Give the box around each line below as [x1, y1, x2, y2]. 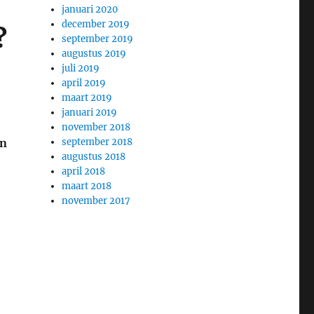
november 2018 [62, 121, 131, 134]
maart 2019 [62, 92, 113, 104]
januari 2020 [62, 4, 118, 16]
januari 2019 [62, 107, 118, 119]
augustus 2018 [62, 151, 126, 163]
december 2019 [62, 18, 130, 31]
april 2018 [62, 165, 106, 178]
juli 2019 [62, 62, 100, 75]
